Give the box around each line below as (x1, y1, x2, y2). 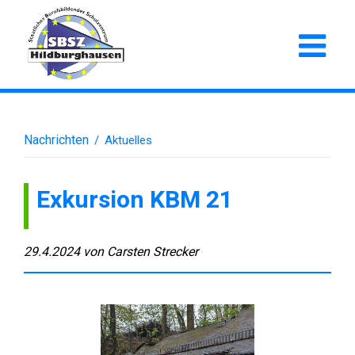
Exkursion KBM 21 (36, 183, 233, 218)
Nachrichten (24, 132, 89, 147)
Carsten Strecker (107, 244, 198, 259)
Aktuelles (105, 133, 152, 147)
